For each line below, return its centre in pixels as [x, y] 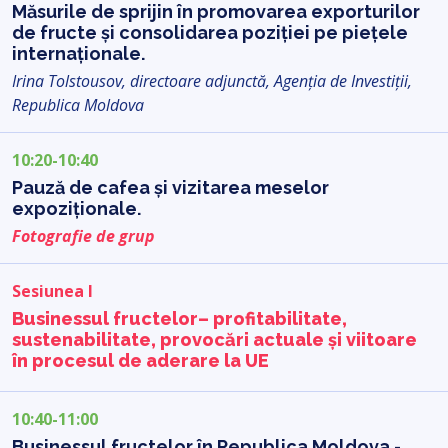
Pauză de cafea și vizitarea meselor [170, 187]
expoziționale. [76, 208]
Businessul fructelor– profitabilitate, [179, 318]
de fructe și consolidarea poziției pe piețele [210, 32]
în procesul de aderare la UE [140, 360]
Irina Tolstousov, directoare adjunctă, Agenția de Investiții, [212, 80]
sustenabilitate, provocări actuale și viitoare [214, 339]
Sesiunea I [52, 290]
